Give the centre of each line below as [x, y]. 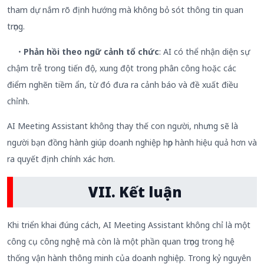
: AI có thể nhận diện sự [204, 51]
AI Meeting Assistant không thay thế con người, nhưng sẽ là [123, 126]
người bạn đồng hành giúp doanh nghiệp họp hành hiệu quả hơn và [132, 143]
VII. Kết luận [135, 192]
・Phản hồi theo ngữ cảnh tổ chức [83, 51]
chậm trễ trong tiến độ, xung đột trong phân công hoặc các [122, 68]
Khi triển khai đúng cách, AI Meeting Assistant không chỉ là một [129, 225]
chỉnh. [18, 101]
